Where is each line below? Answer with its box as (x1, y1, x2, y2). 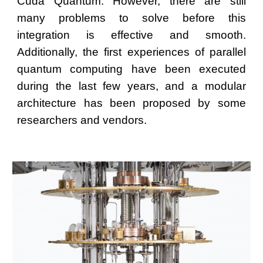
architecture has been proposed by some (17, 97, 246, 109)
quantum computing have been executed (17, 63, 246, 75)
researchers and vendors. (17, 114, 150, 126)
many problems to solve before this (17, 12, 246, 24)
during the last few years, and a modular (17, 80, 246, 92)
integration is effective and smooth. (17, 29, 246, 41)
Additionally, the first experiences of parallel (17, 46, 246, 58)
